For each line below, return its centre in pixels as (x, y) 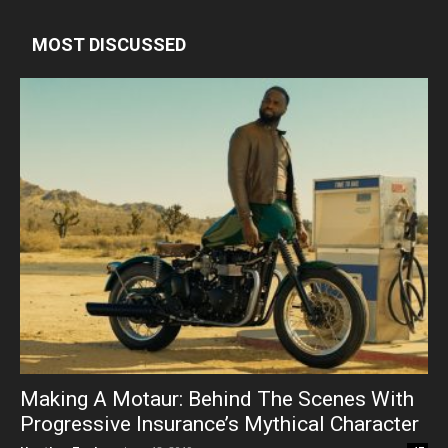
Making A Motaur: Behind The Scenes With (217, 398)
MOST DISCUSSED (109, 44)
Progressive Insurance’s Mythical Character (219, 423)
